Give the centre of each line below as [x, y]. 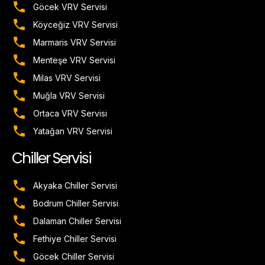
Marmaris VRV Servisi [75, 43]
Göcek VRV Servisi [70, 7]
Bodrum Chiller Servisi [76, 203]
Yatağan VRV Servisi [73, 131]
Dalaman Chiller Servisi [77, 221]
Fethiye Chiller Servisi [75, 239]
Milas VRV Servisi [67, 78]
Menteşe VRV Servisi [75, 60]
